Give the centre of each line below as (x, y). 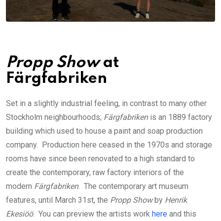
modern (20, 186)
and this (182, 214)
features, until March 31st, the (58, 200)
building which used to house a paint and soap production (104, 131)
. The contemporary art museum (133, 186)
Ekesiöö (19, 214)
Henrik (176, 200)
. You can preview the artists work (92, 214)
